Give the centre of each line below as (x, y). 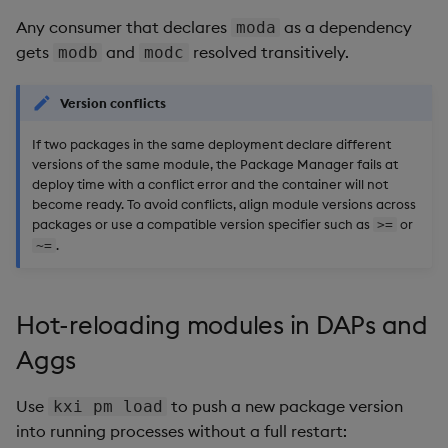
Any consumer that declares (123, 26)
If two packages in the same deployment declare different (211, 143)
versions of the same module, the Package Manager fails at (215, 163)
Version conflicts (113, 102)
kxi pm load (107, 406)
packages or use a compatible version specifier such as (202, 223)
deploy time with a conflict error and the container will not (210, 183)
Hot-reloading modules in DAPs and (222, 324)
